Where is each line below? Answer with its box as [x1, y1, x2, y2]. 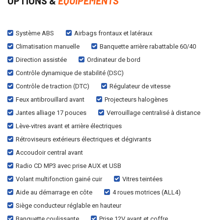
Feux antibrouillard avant [16, 95, 84, 103]
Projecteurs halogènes [105, 95, 168, 103]
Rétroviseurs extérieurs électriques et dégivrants [16, 135, 151, 143]
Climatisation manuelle [16, 42, 80, 50]
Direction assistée [16, 55, 67, 63]
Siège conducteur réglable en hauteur [16, 201, 121, 209]
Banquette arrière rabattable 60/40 [100, 42, 196, 50]
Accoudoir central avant [16, 148, 83, 156]
